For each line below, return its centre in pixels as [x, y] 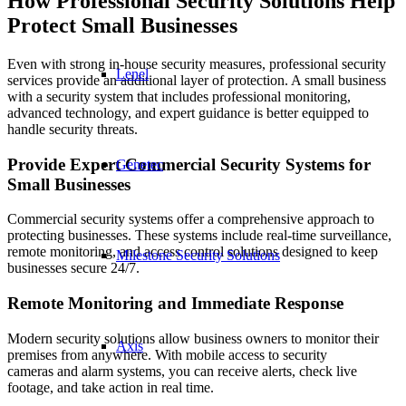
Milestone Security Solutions [198, 255]
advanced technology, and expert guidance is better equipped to [188, 112]
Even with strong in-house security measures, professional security [197, 63]
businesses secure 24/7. [73, 268]
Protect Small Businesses [122, 25]
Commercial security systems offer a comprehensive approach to [191, 219]
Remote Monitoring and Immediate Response [175, 303]
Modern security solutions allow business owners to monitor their [193, 338]
